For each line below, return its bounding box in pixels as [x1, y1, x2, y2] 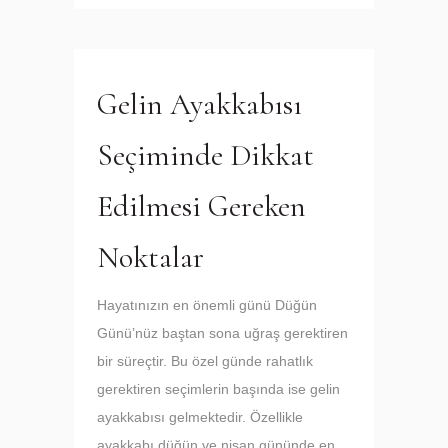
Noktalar [97, 239, 204, 276]
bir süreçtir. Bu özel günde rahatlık [97, 353, 313, 369]
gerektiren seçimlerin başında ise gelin [97, 381, 340, 397]
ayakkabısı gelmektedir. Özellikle [97, 409, 303, 425]
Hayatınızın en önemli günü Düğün [97, 297, 317, 313]
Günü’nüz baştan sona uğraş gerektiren [97, 325, 348, 341]
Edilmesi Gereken [97, 188, 306, 225]
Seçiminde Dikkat [97, 137, 314, 174]
